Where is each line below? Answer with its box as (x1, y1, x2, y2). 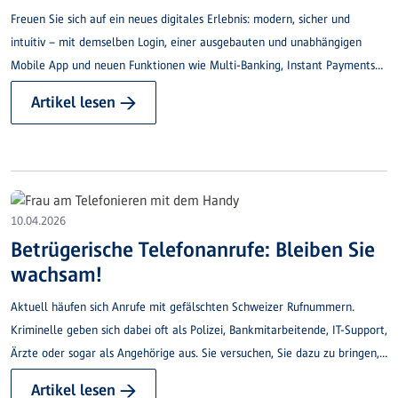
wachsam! (11, 261, 102, 286)
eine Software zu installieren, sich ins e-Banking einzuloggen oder (11, 369, 345, 383)
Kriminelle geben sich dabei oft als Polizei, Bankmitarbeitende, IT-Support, (11, 322, 387, 337)
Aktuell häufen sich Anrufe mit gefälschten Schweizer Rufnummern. (11, 299, 354, 314)
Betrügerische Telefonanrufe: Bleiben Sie (11, 236, 375, 261)
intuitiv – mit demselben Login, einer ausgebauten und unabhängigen (11, 36, 362, 50)
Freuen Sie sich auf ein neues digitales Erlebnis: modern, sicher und (11, 12, 350, 27)
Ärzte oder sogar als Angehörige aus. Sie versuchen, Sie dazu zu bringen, (11, 346, 379, 360)
